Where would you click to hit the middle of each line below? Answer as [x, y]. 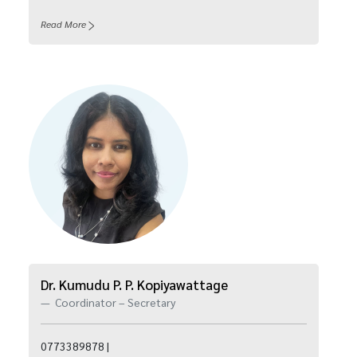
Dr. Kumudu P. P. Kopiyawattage [134, 284]
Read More [63, 24]
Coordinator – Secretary [114, 302]
